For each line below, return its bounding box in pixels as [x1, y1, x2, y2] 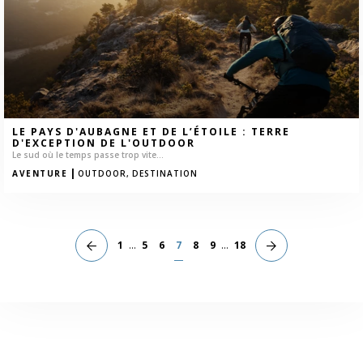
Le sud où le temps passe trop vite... [12, 148, 164, 160]
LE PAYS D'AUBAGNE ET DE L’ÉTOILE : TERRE [12, 124, 290, 139]
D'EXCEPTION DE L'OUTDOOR [12, 135, 195, 150]
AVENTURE [12, 167, 67, 179]
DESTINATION [132, 167, 198, 179]
